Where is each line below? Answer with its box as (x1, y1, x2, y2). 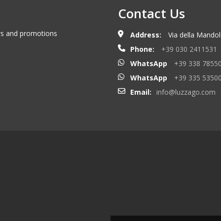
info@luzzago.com (156, 87, 216, 97)
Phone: (130, 44, 154, 54)
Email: (130, 87, 151, 97)
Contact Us (118, 4, 185, 22)
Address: (130, 30, 161, 39)
